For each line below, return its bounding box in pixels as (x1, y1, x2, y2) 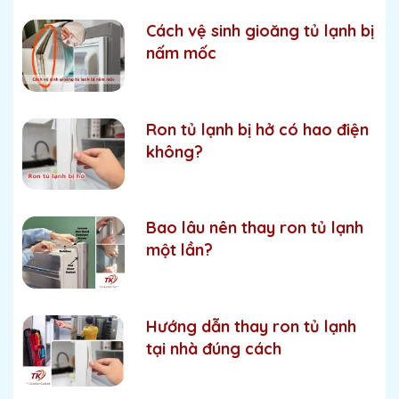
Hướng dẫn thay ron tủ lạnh (146, 315, 356, 337)
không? (146, 141, 203, 162)
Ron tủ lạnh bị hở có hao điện (146, 118, 369, 140)
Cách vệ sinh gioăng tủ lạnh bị (146, 20, 374, 41)
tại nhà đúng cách (146, 338, 281, 359)
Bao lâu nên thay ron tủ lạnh (146, 217, 363, 238)
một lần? (146, 240, 213, 260)
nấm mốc (146, 43, 216, 63)
